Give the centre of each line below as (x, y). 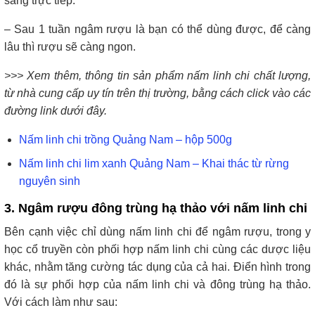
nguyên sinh (49, 181)
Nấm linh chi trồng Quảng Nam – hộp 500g (125, 139)
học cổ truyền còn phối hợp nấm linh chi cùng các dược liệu (157, 250)
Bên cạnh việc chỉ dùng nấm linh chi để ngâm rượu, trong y (157, 232)
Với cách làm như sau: (61, 302)
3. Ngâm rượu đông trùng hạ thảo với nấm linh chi (156, 208)
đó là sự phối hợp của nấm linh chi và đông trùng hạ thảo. (157, 285)
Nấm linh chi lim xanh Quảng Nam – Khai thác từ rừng (154, 164)
